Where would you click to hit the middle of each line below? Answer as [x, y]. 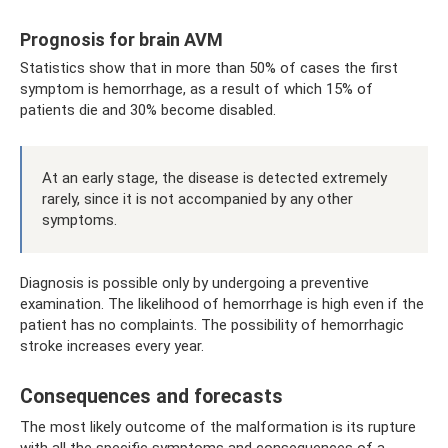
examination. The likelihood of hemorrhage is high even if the [222, 303]
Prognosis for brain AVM [121, 39]
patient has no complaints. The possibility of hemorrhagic [212, 324]
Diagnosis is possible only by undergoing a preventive [194, 282]
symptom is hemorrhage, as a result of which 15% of [196, 88]
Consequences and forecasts [151, 396]
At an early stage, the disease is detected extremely [214, 177]
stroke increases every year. [112, 345]
